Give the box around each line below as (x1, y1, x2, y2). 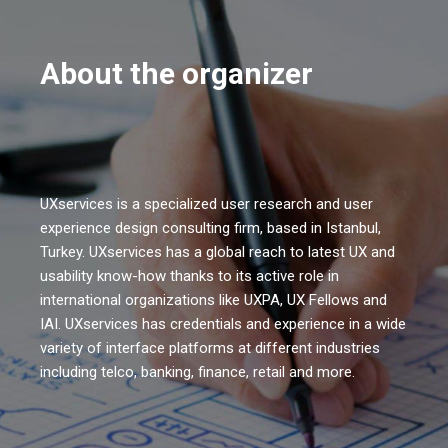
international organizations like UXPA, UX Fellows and (40, 290, 388, 309)
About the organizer (40, 56, 314, 92)
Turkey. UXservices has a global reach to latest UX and (40, 242, 396, 261)
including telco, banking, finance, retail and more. (40, 362, 356, 381)
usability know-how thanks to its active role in (40, 266, 340, 285)
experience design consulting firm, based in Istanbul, (40, 218, 382, 237)
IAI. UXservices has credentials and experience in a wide (40, 314, 407, 333)
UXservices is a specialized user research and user (40, 194, 374, 213)
